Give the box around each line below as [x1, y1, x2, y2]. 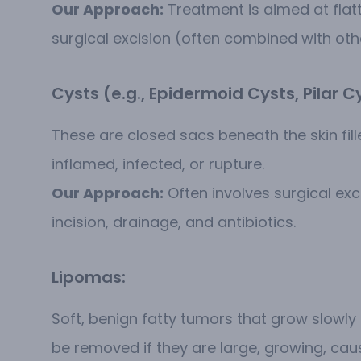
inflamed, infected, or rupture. [52, 154, 264, 175]
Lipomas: [52, 266, 126, 289]
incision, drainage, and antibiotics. [52, 212, 296, 233]
